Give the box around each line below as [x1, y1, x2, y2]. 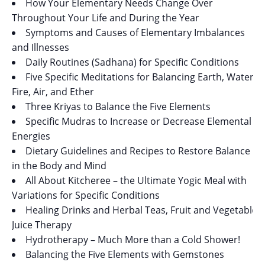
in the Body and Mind [12, 159, 106, 172]
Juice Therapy [12, 218, 72, 231]
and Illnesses [12, 41, 69, 54]
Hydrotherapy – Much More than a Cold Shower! [25, 233, 240, 246]
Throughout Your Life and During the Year [12, 11, 199, 24]
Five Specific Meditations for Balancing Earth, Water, [25, 70, 256, 83]
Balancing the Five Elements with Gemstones [25, 248, 224, 261]
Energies [12, 130, 50, 143]
